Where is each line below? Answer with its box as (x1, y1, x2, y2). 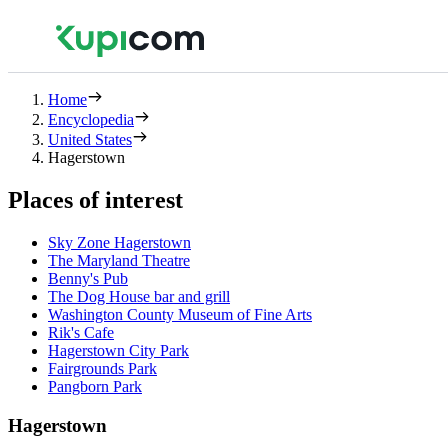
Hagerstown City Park (48, 341, 189, 359)
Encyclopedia (48, 111, 134, 128)
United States (48, 131, 132, 148)
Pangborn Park (48, 377, 142, 395)
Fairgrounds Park (48, 359, 157, 377)
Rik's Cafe (48, 323, 114, 341)
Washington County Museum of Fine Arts (48, 305, 312, 323)
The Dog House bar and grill (48, 287, 230, 305)
